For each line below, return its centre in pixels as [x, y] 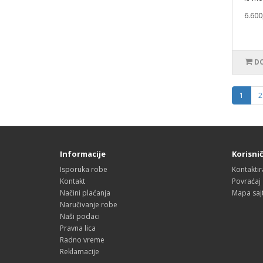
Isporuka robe [84, 169]
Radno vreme [82, 240]
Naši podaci [80, 216]
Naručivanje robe [89, 205]
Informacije [83, 154]
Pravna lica [78, 228]
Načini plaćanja [85, 193]
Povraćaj [246, 181]
